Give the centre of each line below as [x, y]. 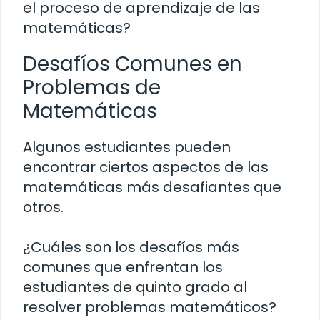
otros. [43, 207]
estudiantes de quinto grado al [135, 287]
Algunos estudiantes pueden [127, 147]
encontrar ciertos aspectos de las [146, 167]
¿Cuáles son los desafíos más [131, 247]
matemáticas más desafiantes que [152, 187]
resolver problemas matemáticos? [150, 307]
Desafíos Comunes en [132, 64]
